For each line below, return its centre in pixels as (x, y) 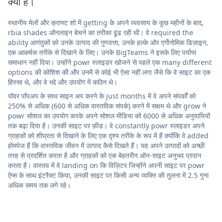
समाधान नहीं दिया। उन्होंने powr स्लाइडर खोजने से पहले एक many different (110, 62)
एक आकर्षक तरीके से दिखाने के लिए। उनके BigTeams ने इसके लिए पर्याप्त (102, 52)
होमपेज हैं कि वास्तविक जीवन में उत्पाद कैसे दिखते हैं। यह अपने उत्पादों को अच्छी (106, 145)
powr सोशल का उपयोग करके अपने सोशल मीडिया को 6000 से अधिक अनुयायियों (109, 115)
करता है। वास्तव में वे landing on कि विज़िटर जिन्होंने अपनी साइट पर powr (106, 165)
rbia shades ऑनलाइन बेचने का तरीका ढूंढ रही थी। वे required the (101, 32)
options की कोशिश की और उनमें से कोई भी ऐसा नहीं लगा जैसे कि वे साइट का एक (109, 72)
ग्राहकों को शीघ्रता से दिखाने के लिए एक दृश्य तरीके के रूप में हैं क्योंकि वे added (108, 135)
